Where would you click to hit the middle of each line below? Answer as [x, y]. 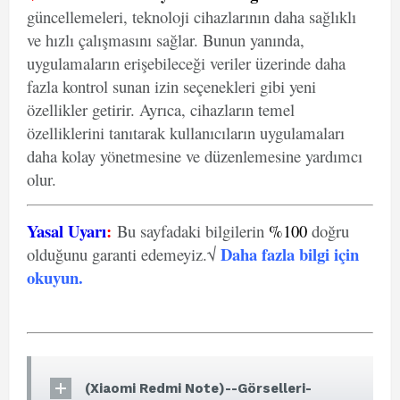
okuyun [53, 277]
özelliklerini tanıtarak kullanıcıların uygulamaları [186, 133]
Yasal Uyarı [67, 231]
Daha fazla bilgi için [290, 254]
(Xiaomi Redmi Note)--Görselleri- [198, 388]
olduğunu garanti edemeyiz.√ [124, 254]
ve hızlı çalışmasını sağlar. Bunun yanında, [166, 40]
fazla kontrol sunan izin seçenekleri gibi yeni [171, 86]
